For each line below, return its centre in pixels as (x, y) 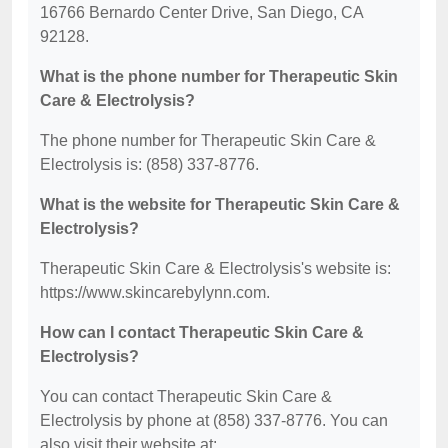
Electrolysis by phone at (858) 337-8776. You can (214, 420)
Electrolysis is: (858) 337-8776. (149, 164)
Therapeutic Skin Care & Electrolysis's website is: (215, 268)
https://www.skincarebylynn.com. (155, 292)
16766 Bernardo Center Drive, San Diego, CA (201, 12)
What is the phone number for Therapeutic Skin (219, 76)
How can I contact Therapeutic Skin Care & (202, 332)
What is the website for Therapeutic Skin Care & (220, 204)
